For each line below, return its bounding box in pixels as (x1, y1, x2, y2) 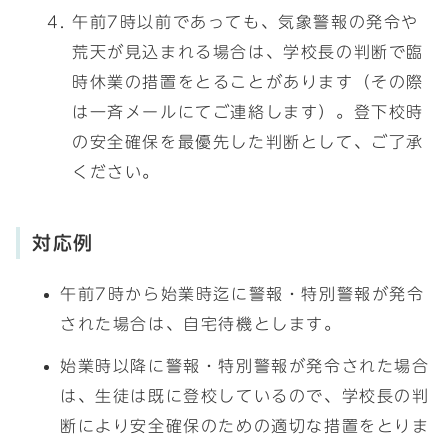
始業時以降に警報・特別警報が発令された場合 (60, 358, 430, 374)
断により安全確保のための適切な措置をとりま (60, 418, 430, 434)
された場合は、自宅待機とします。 (60, 316, 342, 332)
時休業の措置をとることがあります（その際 (72, 74, 425, 90)
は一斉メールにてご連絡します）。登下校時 (72, 104, 424, 120)
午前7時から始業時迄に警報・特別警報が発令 (60, 286, 425, 302)
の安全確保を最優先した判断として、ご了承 (72, 134, 424, 150)
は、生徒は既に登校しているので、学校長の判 (60, 388, 430, 404)
